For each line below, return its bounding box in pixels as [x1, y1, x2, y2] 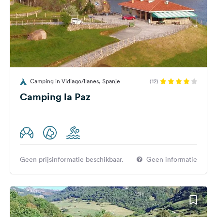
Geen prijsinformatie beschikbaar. [20, 155, 124, 164]
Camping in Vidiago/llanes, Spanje [30, 77, 120, 85]
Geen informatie [146, 155, 197, 164]
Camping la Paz [20, 90, 91, 103]
